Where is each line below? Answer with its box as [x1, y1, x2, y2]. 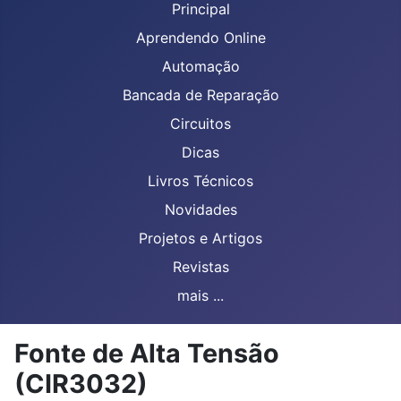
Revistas [172, 258, 229, 276]
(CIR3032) [14, 368, 148, 399]
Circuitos [170, 115, 231, 132]
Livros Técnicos [148, 172, 253, 190]
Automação [161, 57, 240, 75]
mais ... [177, 286, 224, 304]
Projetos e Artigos [139, 229, 262, 247]
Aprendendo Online [135, 29, 266, 47]
